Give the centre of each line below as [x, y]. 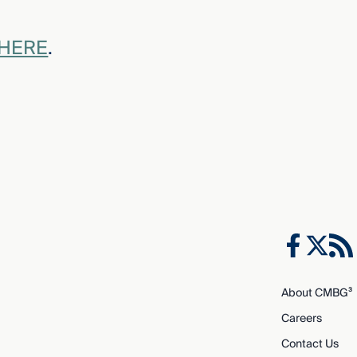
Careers [301, 319]
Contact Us [310, 345]
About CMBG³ [316, 294]
